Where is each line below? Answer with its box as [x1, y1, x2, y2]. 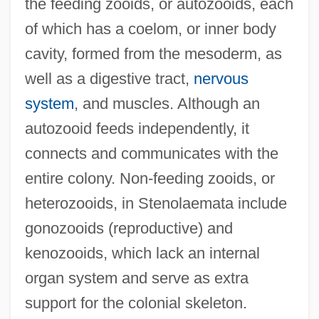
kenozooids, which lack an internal [24, 244, 260, 262]
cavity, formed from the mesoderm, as [24, 44, 282, 63]
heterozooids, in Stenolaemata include [24, 194, 287, 212]
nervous [193, 69, 249, 88]
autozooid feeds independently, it [24, 119, 249, 137]
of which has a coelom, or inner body [24, 19, 276, 38]
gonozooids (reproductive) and [24, 219, 233, 237]
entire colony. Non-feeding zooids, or [24, 169, 275, 187]
